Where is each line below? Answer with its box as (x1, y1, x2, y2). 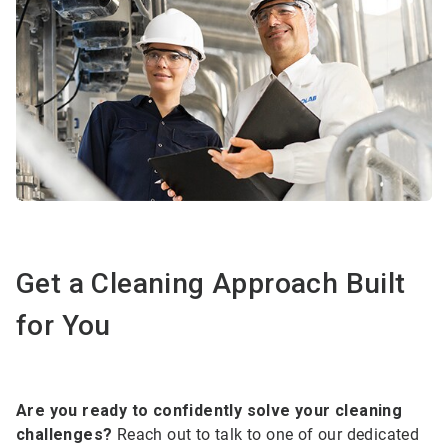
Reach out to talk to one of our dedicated (112, 424, 420, 444)
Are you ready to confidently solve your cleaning (16, 400, 403, 420)
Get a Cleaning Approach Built (16, 266, 406, 300)
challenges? (16, 424, 113, 444)
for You (16, 308, 111, 342)
